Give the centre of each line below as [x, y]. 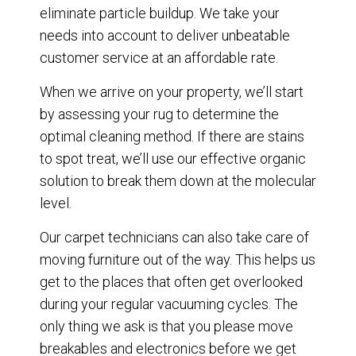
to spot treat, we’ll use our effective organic [173, 159]
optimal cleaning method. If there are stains [172, 137]
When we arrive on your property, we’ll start [172, 92]
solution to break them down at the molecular [178, 181]
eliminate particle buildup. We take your [160, 14]
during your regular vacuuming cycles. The [169, 304]
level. [56, 203]
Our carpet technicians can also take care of [174, 238]
